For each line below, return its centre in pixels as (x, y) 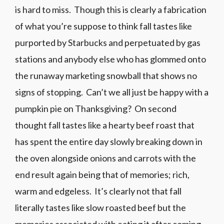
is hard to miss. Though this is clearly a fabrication (111, 10)
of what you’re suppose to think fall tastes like (103, 26)
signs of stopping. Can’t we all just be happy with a (112, 92)
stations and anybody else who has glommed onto (110, 59)
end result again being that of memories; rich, (102, 175)
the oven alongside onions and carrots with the (105, 158)
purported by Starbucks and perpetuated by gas (108, 43)
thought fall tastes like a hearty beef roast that (105, 125)
